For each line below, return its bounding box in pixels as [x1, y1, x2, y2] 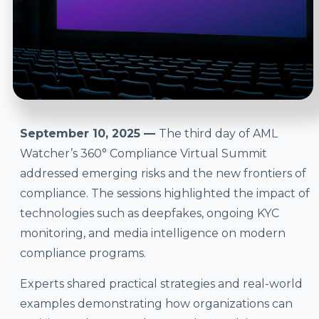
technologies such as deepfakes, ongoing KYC [19, 206, 279, 221]
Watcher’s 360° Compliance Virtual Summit [19, 147, 267, 161]
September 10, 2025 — [19, 127, 159, 141]
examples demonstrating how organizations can [19, 296, 293, 310]
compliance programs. [19, 246, 146, 261]
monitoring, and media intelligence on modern [19, 226, 286, 241]
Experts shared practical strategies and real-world [19, 276, 303, 291]
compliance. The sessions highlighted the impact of [19, 187, 310, 201]
